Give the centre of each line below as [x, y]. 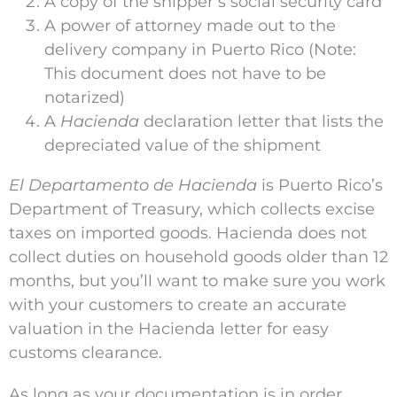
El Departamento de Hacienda [133, 186]
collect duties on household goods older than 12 [198, 257]
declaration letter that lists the [261, 122]
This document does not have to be [185, 74]
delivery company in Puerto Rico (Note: [200, 50]
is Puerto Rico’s [320, 186]
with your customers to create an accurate [178, 305]
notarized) [85, 98]
